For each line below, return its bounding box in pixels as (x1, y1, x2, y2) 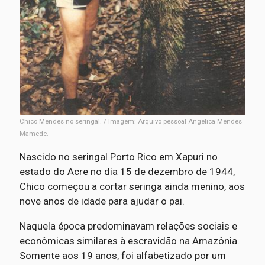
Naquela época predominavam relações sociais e (19, 219, 237, 232)
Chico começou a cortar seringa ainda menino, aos (19, 180, 245, 192)
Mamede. (19, 130, 49, 138)
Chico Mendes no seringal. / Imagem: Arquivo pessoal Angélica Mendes (19, 117, 242, 125)
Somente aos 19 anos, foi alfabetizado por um (19, 249, 226, 261)
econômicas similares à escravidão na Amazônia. (19, 234, 240, 247)
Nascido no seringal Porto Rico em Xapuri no (19, 150, 218, 163)
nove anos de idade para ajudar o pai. (19, 195, 185, 207)
